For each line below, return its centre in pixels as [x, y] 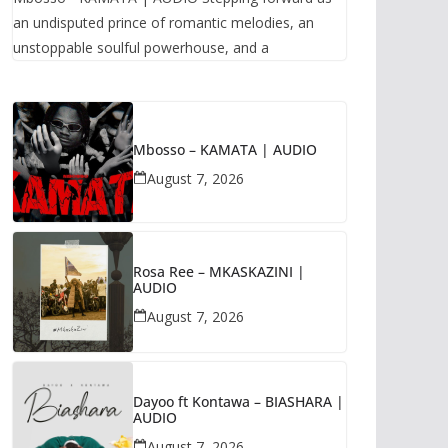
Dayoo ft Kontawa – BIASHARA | [238, 402]
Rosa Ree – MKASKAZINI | [219, 272]
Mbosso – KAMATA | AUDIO [225, 150]
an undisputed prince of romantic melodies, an [163, 22]
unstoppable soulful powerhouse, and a [141, 47]
